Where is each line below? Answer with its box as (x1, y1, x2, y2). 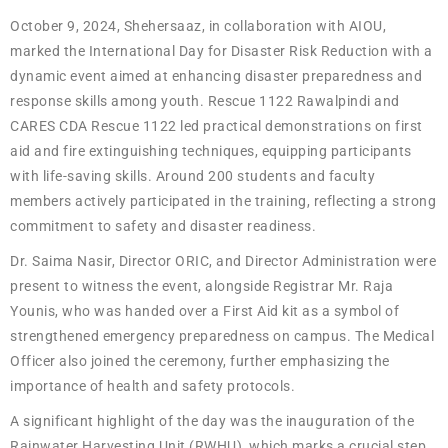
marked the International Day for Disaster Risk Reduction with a (10, 43, 433, 59)
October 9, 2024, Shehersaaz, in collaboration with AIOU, (10, 18, 386, 34)
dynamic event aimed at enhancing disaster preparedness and (10, 68, 422, 84)
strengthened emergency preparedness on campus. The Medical (10, 328, 434, 344)
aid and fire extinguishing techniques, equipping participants (10, 143, 412, 159)
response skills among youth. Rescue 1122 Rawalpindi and (10, 93, 400, 109)
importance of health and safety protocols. (10, 378, 295, 394)
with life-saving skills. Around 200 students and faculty (10, 168, 375, 184)
